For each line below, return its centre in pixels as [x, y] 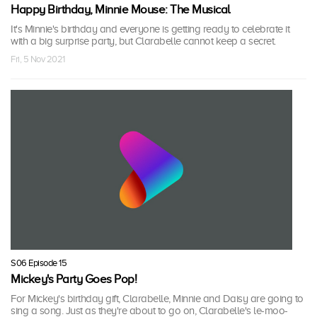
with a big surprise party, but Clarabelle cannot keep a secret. [143, 41]
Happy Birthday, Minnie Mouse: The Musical [121, 10]
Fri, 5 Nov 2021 [38, 59]
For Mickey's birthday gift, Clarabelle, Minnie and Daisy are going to [157, 298]
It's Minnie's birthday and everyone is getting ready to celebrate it [150, 29]
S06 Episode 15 [39, 263]
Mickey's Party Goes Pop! [74, 279]
